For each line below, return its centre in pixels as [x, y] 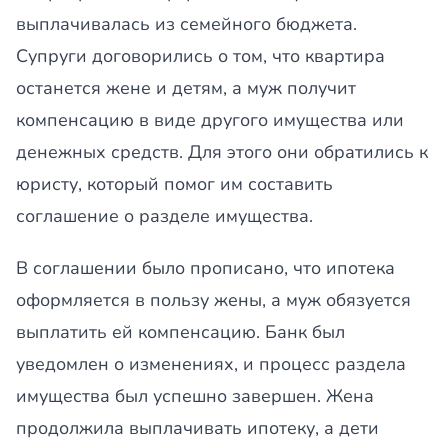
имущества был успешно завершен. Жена [195, 396]
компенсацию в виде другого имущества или [210, 120]
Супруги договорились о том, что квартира [200, 56]
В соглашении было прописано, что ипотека [205, 268]
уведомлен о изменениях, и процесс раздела [211, 364]
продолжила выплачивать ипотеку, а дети [197, 428]
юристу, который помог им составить [174, 184]
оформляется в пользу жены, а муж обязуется [213, 300]
